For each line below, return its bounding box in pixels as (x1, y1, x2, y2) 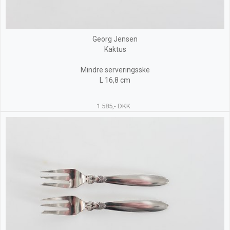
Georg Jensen (92, 35, 138, 43)
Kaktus (104, 45, 126, 53)
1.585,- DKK (96, 102, 130, 110)
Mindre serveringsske (80, 66, 150, 74)
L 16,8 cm (100, 76, 130, 84)
